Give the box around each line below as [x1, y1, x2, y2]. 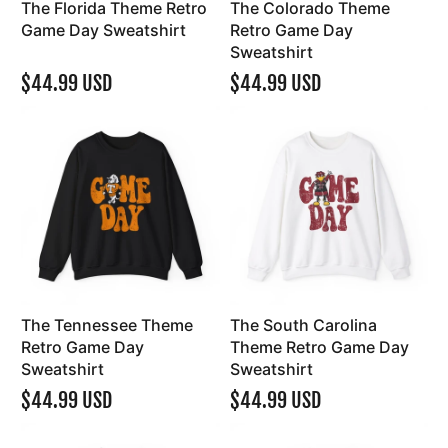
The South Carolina [229, 315, 377, 336]
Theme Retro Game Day [229, 337, 409, 358]
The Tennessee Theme [21, 315, 193, 336]
